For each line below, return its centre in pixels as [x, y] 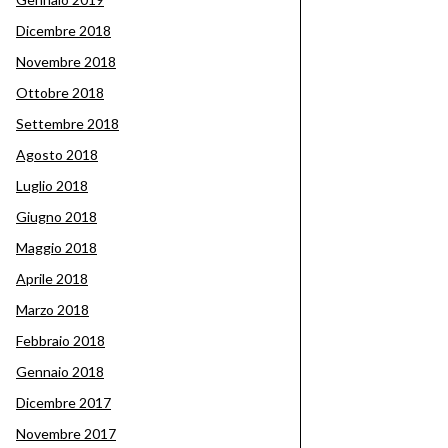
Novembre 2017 [66, 433]
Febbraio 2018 [60, 340]
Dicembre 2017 [63, 402]
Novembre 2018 [66, 61]
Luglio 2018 [52, 185]
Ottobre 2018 [60, 92]
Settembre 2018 [67, 123]
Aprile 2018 [52, 278]
